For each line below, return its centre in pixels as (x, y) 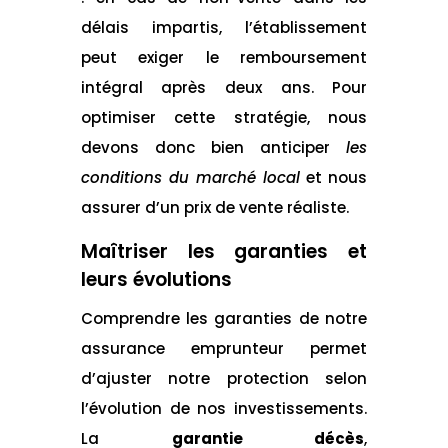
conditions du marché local (190, 177)
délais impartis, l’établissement (224, 27)
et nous (334, 177)
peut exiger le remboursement (224, 57)
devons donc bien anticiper (213, 147)
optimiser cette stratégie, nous (224, 117)
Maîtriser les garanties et (224, 251)
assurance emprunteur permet (224, 348)
